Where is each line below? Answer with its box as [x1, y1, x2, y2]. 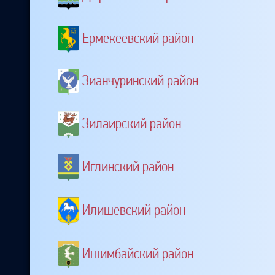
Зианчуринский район [82, 72, 198, 90]
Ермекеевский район [82, 29, 193, 47]
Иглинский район [82, 157, 174, 175]
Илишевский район [82, 201, 185, 219]
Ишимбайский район [82, 245, 193, 263]
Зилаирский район [82, 115, 181, 133]
